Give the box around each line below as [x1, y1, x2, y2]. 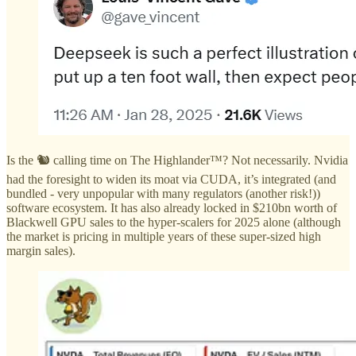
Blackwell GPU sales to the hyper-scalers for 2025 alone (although [6, 215, 341, 230]
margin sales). [6, 244, 75, 258]
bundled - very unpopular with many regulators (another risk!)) [6, 187, 320, 201]
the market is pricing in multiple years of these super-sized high [6, 230, 321, 244]
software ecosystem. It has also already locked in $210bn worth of [6, 201, 337, 215]
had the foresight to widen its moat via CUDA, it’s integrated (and [6, 172, 336, 187]
